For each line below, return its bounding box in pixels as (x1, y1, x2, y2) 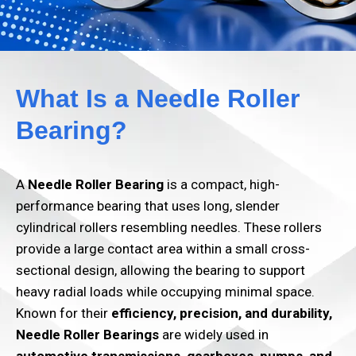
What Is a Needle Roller (16, 84, 300, 113)
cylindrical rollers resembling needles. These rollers (16, 219, 322, 235)
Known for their (16, 305, 111, 321)
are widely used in (159, 327, 269, 342)
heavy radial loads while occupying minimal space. (16, 284, 315, 300)
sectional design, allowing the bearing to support (16, 262, 305, 278)
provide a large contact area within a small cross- (16, 241, 310, 257)
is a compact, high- (164, 176, 280, 192)
